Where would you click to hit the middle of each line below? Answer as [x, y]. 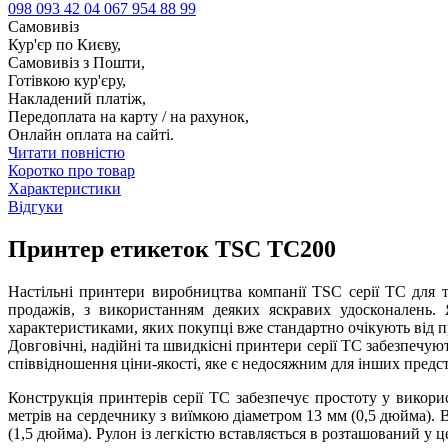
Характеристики [64, 189]
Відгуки [35, 207]
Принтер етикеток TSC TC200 [172, 249]
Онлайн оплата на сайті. [91, 135]
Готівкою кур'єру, [67, 81]
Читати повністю [66, 153]
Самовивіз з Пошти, [76, 63]
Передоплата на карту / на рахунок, [128, 117]
